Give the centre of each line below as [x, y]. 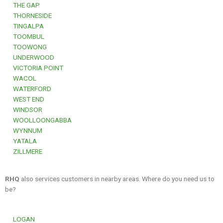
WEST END [27, 99]
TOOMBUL [27, 36]
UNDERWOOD [32, 57]
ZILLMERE [26, 151]
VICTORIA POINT [37, 67]
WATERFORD [31, 88]
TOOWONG [28, 47]
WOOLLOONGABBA [41, 120]
